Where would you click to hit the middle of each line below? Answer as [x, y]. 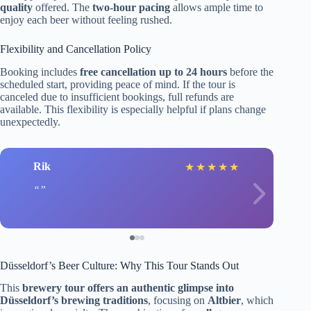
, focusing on [178, 301]
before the [250, 72]
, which [257, 301]
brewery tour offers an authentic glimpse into [128, 288]
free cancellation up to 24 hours [153, 72]
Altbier [224, 301]
